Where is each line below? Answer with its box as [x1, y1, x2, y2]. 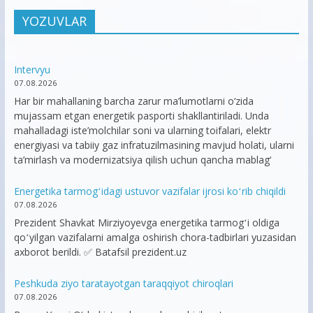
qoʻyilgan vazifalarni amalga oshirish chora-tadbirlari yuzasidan [13, 231, 296, 245]
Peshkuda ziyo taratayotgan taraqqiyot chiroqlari [13, 277, 233, 291]
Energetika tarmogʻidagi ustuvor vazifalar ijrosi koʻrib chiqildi [13, 184, 286, 198]
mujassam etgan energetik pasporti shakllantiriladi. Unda [13, 109, 269, 123]
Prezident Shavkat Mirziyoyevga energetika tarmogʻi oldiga [13, 216, 279, 230]
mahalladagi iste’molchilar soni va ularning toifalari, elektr [13, 124, 271, 138]
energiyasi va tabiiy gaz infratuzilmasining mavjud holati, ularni [13, 138, 294, 152]
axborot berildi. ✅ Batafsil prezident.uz [13, 245, 187, 259]
